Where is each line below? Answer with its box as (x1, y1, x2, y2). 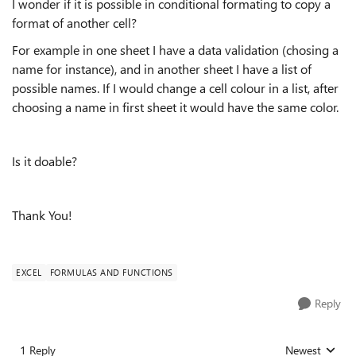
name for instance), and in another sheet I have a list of (12, 60, 311, 77)
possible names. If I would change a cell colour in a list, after (12, 79, 339, 96)
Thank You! (12, 207, 72, 223)
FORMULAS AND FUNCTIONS (49, 266, 173, 278)
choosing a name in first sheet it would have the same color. (12, 99, 339, 115)
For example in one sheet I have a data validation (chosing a (12, 41, 339, 58)
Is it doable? (12, 153, 83, 169)
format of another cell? (12, 14, 137, 31)
